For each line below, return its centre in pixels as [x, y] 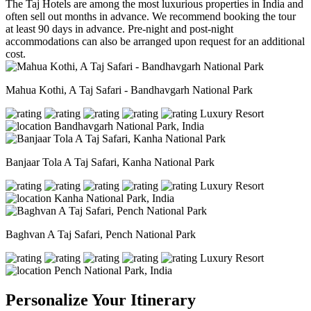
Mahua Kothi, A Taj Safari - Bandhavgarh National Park [129, 90]
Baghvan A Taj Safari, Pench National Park [101, 235]
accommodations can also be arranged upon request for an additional [155, 42]
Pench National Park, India [113, 271]
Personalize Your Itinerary [101, 300]
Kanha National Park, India [114, 199]
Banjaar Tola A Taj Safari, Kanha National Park [110, 162]
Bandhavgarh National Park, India [129, 126]
